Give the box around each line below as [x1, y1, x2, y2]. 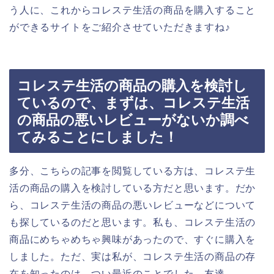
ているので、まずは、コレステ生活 [17, 95, 250, 111]
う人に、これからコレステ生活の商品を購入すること [9, 4, 256, 15]
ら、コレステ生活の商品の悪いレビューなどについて [9, 200, 256, 211]
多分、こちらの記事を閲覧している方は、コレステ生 [9, 166, 256, 177]
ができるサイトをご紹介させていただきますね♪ [9, 21, 231, 32]
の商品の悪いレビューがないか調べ [17, 112, 249, 128]
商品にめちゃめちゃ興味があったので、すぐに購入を [9, 234, 256, 245]
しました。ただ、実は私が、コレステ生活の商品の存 [9, 251, 256, 262]
